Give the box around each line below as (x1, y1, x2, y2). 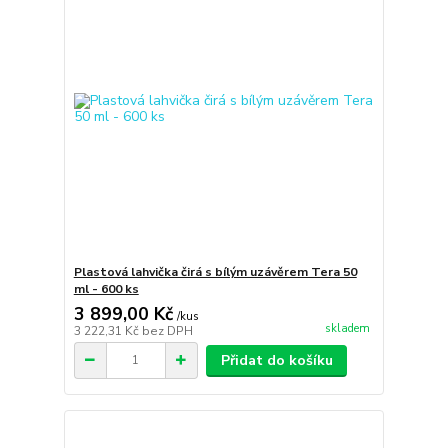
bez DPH (141, 322, 193, 339)
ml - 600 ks (73, 280, 139, 297)
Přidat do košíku (220, 350, 333, 370)
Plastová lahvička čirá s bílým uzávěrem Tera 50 (73, 263, 357, 280)
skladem (324, 320, 370, 336)
